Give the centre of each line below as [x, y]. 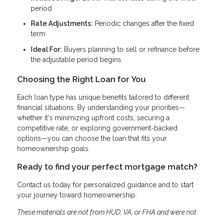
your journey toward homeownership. [77, 195]
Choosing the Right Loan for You [81, 79]
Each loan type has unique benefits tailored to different [103, 97]
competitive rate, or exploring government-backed [97, 128]
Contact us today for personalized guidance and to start [105, 185]
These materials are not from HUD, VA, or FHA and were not [107, 212]
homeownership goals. [54, 148]
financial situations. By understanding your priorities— [101, 107]
